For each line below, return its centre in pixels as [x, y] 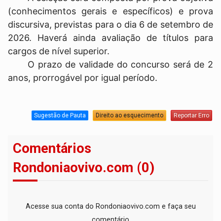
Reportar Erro [191, 116]
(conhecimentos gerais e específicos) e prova [110, 11]
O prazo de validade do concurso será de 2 [120, 64]
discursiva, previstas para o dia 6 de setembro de [110, 24]
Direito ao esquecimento [129, 116]
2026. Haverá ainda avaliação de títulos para [110, 37]
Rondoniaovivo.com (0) [84, 167]
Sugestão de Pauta [60, 116]
